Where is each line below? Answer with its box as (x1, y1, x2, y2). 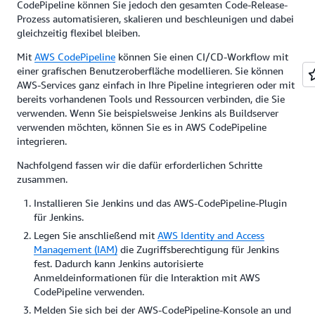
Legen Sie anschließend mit (34, 229, 157, 242)
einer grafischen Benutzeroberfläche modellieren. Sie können (17, 65, 283, 77)
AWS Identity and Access (157, 229, 264, 242)
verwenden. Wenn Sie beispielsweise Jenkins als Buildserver (17, 107, 278, 120)
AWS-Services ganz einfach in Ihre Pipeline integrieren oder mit (17, 79, 295, 91)
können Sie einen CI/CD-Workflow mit (115, 51, 288, 63)
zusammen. (17, 173, 67, 186)
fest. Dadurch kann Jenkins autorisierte (34, 257, 203, 270)
